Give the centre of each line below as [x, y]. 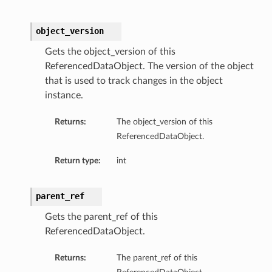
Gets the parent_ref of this [101, 217]
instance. [64, 96]
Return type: [77, 161]
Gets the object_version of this [110, 52]
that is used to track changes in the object [134, 81]
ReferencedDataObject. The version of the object [149, 66]
